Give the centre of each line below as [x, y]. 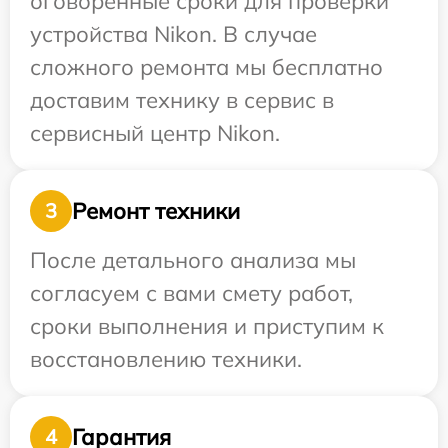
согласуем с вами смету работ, [191, 293]
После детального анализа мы [193, 260]
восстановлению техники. [166, 359]
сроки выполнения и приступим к [207, 326]
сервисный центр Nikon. [155, 133]
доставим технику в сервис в [182, 100]
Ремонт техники [156, 210]
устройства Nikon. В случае [173, 34]
